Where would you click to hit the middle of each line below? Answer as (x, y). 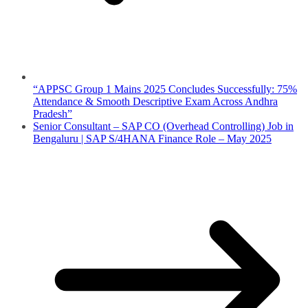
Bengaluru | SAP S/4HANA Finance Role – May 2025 (152, 139)
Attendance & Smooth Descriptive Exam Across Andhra (155, 102)
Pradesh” (53, 114)
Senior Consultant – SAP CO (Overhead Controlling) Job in (163, 126)
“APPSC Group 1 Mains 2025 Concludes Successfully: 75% (165, 89)
